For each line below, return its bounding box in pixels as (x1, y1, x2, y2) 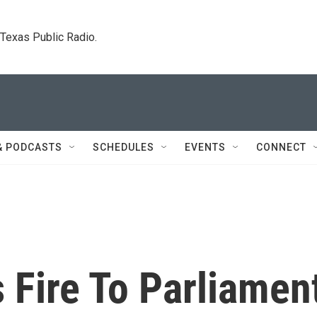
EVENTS (185, 142, 226, 153)
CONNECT (256, 142, 306, 153)
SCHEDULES (93, 142, 154, 153)
